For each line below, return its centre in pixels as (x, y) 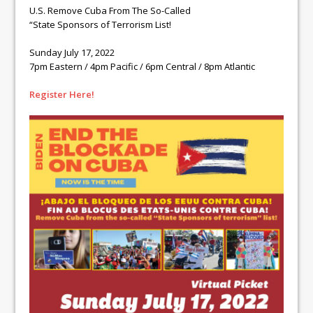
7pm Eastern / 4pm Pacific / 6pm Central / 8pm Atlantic (143, 67)
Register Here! (62, 95)
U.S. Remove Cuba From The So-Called (110, 11)
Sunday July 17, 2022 (72, 53)
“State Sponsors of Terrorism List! (101, 25)
